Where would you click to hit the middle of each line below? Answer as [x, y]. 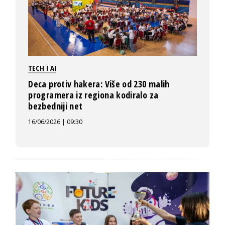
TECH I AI [42, 68]
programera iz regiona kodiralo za [93, 95]
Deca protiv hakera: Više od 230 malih [99, 84]
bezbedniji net [55, 106]
